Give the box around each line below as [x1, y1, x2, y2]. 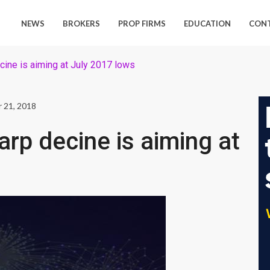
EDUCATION [184, 19, 231, 28]
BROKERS [63, 19, 101, 28]
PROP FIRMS [118, 19, 166, 28]
